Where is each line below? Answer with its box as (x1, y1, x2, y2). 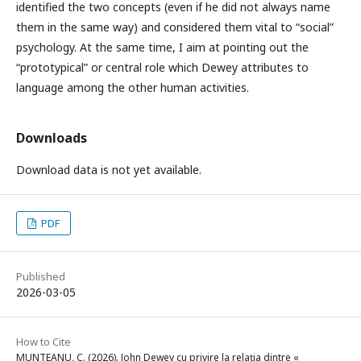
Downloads (16, 129, 87, 147)
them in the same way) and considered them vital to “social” (16, 19, 334, 35)
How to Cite (16, 334, 71, 350)
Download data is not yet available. (16, 162, 201, 178)
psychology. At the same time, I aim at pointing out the (16, 39, 309, 56)
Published (16, 269, 65, 284)
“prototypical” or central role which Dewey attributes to (16, 60, 309, 76)
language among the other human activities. (16, 80, 249, 96)
